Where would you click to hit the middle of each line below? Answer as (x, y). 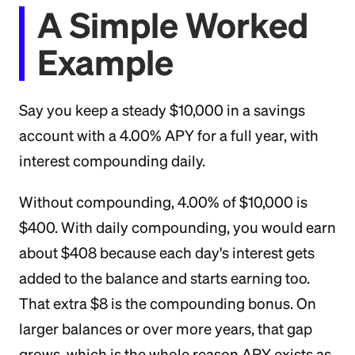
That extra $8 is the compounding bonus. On (168, 303)
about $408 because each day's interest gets (167, 253)
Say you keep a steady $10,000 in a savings (162, 110)
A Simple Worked (173, 25)
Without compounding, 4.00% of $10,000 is (163, 202)
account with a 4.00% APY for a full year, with (169, 136)
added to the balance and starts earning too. (164, 278)
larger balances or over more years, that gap (166, 329)
